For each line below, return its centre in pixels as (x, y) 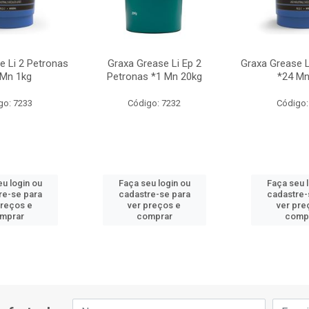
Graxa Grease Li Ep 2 (154, 63)
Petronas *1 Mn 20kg (154, 77)
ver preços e (154, 205)
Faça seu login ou (154, 183)
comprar (154, 216)
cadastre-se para (154, 194)
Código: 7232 (154, 103)
